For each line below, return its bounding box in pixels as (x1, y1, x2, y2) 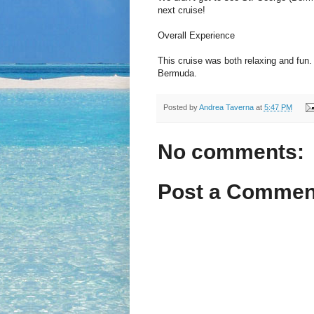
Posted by (163, 102, 199, 111)
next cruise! (157, 4, 205, 15)
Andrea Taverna (198, 102, 254, 111)
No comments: (157, 140, 304, 164)
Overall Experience (157, 29, 235, 41)
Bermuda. (157, 67, 197, 78)
